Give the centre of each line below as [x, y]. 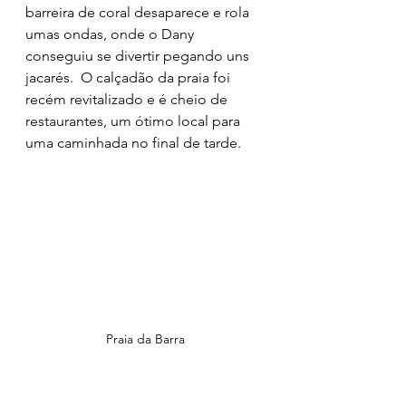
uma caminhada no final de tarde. [133, 142]
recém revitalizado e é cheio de [128, 99]
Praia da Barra [145, 338]
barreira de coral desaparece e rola [139, 12]
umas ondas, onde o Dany [111, 34]
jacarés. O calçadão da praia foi [130, 77]
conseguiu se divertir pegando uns [139, 55]
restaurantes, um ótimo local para [135, 121]
